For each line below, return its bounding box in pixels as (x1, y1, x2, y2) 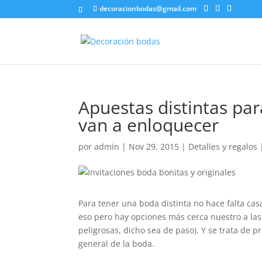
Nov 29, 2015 (129, 141, 180, 152)
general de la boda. (78, 238, 155, 249)
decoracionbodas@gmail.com (99, 4, 197, 13)
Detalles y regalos (188, 141, 258, 152)
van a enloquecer (78, 113, 219, 137)
